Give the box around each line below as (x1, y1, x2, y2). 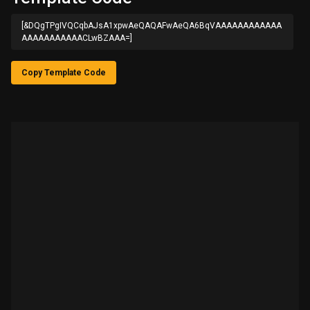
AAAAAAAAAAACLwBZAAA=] (21, 33, 132, 44)
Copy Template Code (21, 68, 106, 78)
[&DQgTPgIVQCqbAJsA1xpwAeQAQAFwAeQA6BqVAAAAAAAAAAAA (21, 21, 282, 31)
